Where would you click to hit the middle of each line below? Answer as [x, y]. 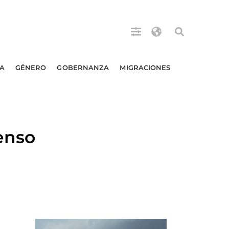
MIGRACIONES [145, 67]
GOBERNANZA [83, 67]
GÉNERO [31, 67]
